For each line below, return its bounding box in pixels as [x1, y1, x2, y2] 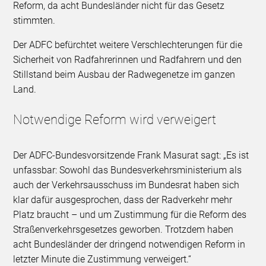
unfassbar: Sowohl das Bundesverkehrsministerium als [13, 164, 242, 176]
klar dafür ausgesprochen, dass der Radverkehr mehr [13, 194, 233, 206]
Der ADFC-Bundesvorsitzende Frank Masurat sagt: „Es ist [13, 150, 249, 161]
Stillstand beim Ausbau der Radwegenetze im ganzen [13, 69, 236, 81]
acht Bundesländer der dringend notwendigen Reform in [13, 239, 246, 251]
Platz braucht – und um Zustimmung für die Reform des [13, 209, 247, 221]
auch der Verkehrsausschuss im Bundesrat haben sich [13, 179, 240, 191]
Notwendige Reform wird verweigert [13, 112, 217, 128]
